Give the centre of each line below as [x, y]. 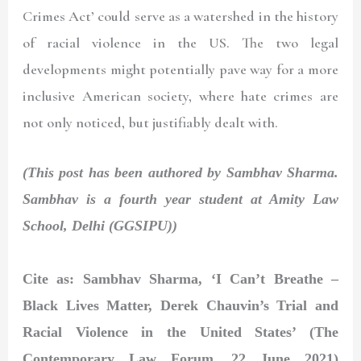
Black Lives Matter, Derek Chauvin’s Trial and [180, 306]
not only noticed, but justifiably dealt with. [151, 123]
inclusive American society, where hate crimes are [180, 96]
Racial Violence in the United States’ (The [180, 332]
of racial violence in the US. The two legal [180, 43]
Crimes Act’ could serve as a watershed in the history [180, 17]
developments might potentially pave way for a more [180, 70]
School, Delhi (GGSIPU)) [100, 226]
